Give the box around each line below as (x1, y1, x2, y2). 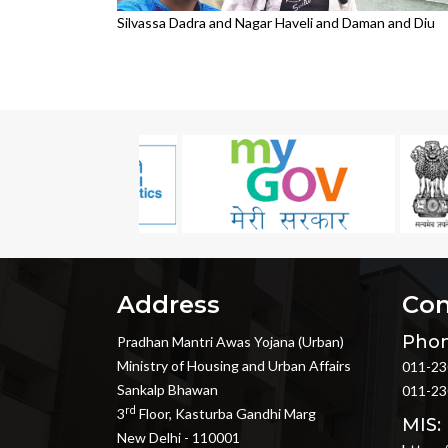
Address (117, 290, 220, 320)
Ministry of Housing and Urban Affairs (117, 357, 351, 375)
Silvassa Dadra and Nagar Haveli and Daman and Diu (117, 14, 435, 32)
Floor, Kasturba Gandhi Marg (136, 405, 316, 423)
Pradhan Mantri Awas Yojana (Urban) (117, 333, 344, 351)
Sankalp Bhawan (117, 381, 218, 399)
